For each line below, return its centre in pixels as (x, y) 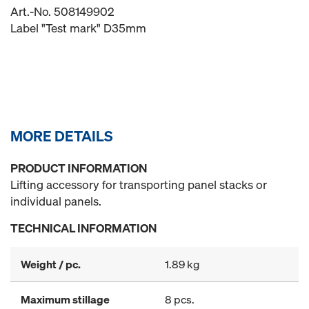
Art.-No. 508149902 (62, 11)
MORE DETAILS (62, 136)
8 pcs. (180, 299)
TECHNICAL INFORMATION (83, 228)
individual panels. (56, 201)
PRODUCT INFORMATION (79, 168)
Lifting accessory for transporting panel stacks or (139, 185)
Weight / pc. (51, 264)
